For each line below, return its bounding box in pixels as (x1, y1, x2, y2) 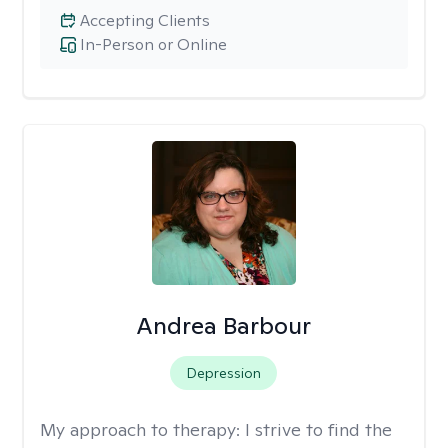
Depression (186, 364, 262, 382)
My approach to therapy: (40, 418, 245, 441)
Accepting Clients (80, 10, 210, 31)
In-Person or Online (80, 34, 227, 55)
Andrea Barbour (136, 310, 312, 341)
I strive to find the (245, 418, 392, 441)
